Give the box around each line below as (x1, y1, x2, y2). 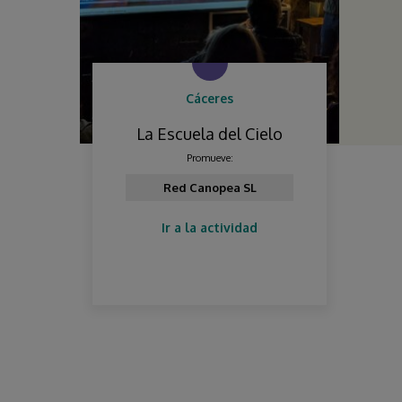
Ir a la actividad (162, 220, 258, 236)
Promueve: (186, 152, 233, 165)
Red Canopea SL (162, 180, 257, 196)
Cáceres (186, 91, 233, 107)
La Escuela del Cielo (136, 124, 283, 144)
